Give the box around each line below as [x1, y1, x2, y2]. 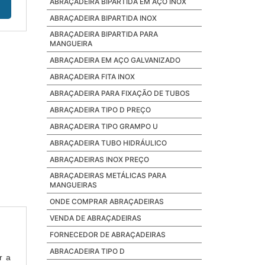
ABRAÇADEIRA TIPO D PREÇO [49, 105, 151, 114]
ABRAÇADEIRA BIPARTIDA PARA [49, 30, 158, 38]
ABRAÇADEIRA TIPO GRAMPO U [49, 122, 158, 131]
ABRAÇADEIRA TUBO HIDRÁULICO [49, 138, 167, 147]
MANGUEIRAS [49, 180, 97, 189]
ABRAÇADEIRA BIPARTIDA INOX [49, 14, 157, 22]
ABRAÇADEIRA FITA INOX [49, 72, 135, 81]
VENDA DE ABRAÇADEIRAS [49, 214, 141, 222]
